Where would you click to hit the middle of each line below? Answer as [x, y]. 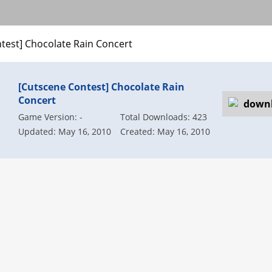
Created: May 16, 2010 [165, 131]
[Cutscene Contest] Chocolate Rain [102, 87]
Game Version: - [51, 117]
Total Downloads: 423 [163, 117]
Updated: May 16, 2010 [65, 131]
